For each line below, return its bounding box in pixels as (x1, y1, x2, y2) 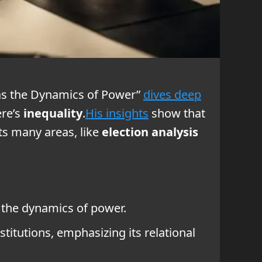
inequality (23, 105, 82, 121)
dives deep (143, 86, 201, 102)
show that (149, 105, 205, 121)
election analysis (102, 123, 198, 140)
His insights (85, 105, 149, 121)
